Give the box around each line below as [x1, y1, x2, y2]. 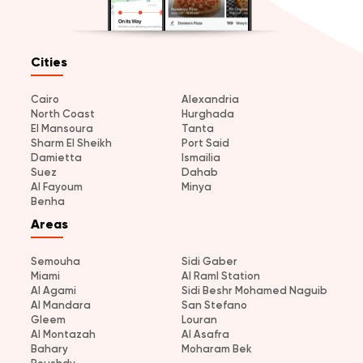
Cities [31, 53, 67, 70]
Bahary [31, 342, 68, 355]
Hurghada [181, 107, 234, 120]
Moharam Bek [181, 342, 252, 355]
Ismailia [181, 151, 220, 164]
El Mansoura [31, 122, 93, 135]
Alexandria [181, 92, 239, 105]
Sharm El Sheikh [31, 136, 112, 149]
